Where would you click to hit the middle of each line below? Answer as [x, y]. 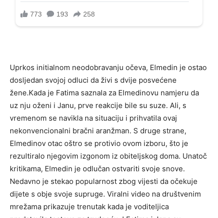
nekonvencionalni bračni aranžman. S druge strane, [98, 131]
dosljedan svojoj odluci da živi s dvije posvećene [93, 80]
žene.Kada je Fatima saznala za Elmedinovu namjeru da [104, 93]
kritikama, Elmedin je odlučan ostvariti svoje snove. [97, 169]
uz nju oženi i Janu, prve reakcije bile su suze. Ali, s [98, 106]
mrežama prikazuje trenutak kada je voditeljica [89, 207]
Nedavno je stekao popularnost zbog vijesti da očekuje [104, 182]
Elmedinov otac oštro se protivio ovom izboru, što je [99, 144]
